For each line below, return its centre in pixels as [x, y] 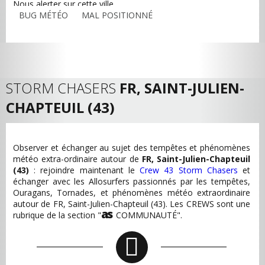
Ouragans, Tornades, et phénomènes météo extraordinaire [132, 193]
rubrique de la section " [57, 215]
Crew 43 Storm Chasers [189, 170]
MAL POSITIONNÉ [117, 15]
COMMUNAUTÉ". [148, 215]
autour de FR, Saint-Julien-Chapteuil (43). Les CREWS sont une [132, 204]
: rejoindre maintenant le [85, 170]
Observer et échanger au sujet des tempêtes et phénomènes [132, 148]
